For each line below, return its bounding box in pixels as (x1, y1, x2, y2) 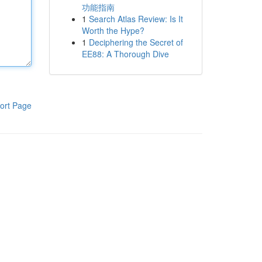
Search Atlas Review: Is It (88, 13, 183, 25)
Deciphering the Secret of (88, 36, 183, 48)
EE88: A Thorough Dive (81, 48, 169, 60)
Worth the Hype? (81, 25, 144, 36)
